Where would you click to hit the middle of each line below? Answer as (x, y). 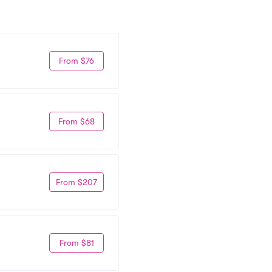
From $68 (76, 121)
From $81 (76, 243)
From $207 (76, 182)
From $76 (76, 60)
